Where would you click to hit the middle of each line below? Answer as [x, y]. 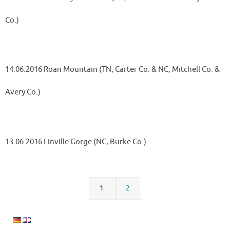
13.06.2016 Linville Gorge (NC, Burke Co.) [76, 142]
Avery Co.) [23, 92]
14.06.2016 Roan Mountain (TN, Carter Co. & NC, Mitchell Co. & [112, 70]
